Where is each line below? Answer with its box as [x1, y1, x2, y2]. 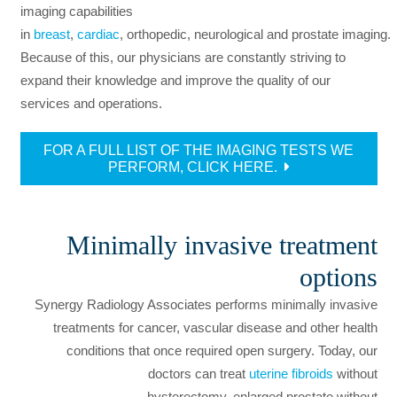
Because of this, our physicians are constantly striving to [19, 49, 346, 65]
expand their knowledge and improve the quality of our [19, 72, 331, 88]
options [299, 261, 378, 292]
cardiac [76, 26, 120, 42]
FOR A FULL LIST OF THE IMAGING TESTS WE [43, 143, 354, 159]
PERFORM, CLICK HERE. [107, 160, 277, 175]
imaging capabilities [19, 3, 133, 19]
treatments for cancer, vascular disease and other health [52, 319, 378, 335]
